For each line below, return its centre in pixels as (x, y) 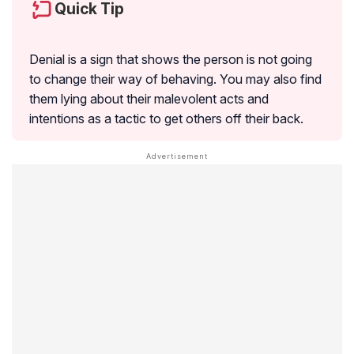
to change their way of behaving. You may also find (175, 79)
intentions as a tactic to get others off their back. (166, 118)
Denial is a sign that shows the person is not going (171, 59)
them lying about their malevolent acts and (149, 98)
